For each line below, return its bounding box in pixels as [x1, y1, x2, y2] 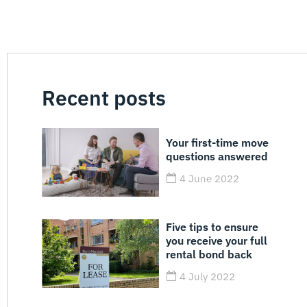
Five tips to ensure [166, 219, 259, 234]
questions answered [166, 149, 269, 163]
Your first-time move [166, 135, 269, 149]
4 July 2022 [180, 269, 236, 283]
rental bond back [166, 247, 253, 261]
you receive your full [166, 233, 268, 247]
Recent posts [42, 84, 166, 111]
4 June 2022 [180, 171, 240, 185]
